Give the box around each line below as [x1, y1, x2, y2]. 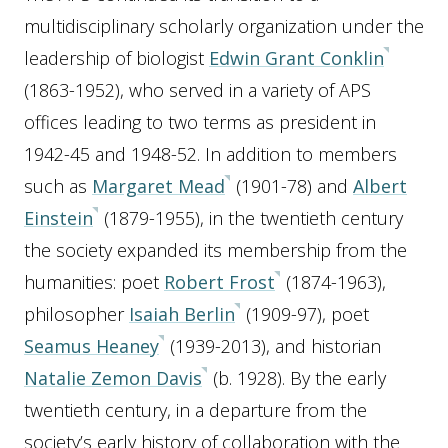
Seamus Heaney [24, 334, 159, 358]
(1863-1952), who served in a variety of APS [24, 78, 371, 102]
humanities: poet [24, 270, 164, 294]
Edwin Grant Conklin [209, 46, 384, 70]
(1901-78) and [231, 174, 353, 198]
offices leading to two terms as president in [24, 110, 376, 134]
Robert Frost [164, 270, 275, 294]
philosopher [24, 302, 129, 326]
